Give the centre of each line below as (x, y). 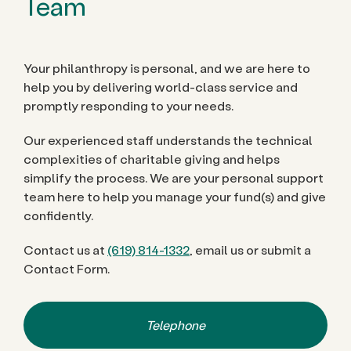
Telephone (175, 325)
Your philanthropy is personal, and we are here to (167, 68)
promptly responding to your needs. (128, 105)
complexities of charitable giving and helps (152, 159)
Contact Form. (67, 268)
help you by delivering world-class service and (161, 87)
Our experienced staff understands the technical (168, 140)
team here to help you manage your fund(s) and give (175, 196)
